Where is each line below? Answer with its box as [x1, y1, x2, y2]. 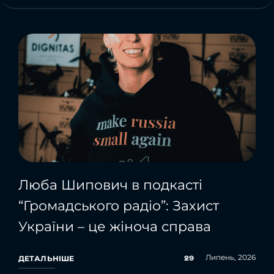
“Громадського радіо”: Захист [18, 197, 219, 214]
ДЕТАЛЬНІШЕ [18, 253, 75, 263]
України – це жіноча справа [18, 218, 211, 235]
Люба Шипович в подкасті [18, 176, 202, 193]
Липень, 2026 [206, 252, 256, 262]
